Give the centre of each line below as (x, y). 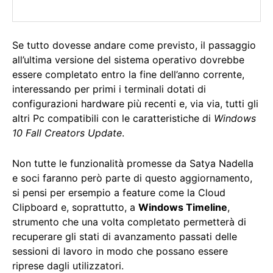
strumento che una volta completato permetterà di (129, 222)
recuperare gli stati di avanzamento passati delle (125, 237)
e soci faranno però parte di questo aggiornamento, (132, 178)
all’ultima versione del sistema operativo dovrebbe (128, 60)
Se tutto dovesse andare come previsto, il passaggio (134, 45)
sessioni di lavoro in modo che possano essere (120, 251)
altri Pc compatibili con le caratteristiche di (113, 119)
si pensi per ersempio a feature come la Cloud (119, 193)
